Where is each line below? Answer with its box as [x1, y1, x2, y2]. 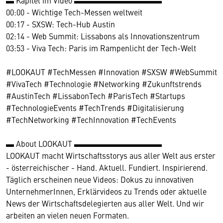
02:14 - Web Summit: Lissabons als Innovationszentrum [6, 30, 200, 42]
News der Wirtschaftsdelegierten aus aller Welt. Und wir [6, 198, 204, 209]
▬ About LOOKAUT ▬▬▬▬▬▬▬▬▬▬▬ [6, 138, 162, 149]
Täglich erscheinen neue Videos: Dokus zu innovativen [6, 174, 194, 185]
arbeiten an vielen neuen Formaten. [6, 210, 129, 221]
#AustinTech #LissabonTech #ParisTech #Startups [6, 90, 185, 102]
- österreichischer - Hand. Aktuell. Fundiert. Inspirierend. [6, 162, 208, 173]
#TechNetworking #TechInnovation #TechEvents [6, 114, 176, 125]
